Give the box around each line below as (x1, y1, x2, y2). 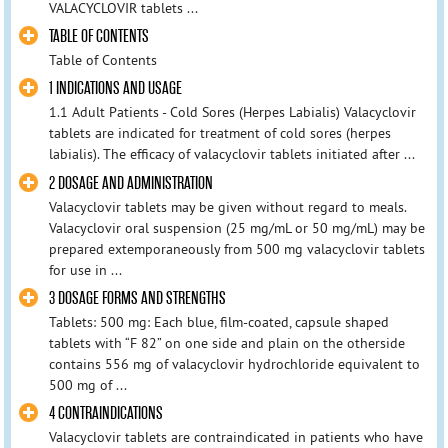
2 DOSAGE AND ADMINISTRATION (48, 172, 213, 194)
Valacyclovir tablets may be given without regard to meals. (48, 197, 406, 216)
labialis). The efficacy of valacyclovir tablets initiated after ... (48, 145, 415, 164)
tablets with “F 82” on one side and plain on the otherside (48, 333, 405, 352)
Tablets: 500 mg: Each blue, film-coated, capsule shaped (48, 312, 389, 331)
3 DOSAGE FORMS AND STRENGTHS (48, 287, 226, 309)
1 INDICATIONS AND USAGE (48, 78, 182, 100)
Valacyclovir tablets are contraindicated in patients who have (48, 427, 423, 446)
